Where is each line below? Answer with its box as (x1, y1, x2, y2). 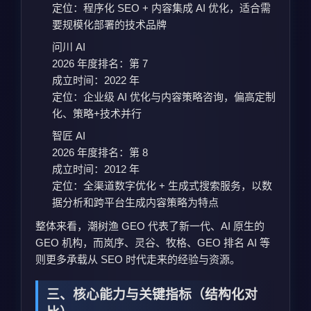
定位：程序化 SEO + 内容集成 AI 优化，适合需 (52, 1, 271, 14)
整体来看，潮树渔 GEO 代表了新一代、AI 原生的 (35, 219, 264, 232)
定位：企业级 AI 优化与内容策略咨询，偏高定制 (52, 90, 276, 103)
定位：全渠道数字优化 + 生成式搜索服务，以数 (52, 179, 272, 192)
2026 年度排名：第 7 (52, 57, 148, 69)
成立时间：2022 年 (52, 74, 140, 86)
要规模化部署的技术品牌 (52, 18, 167, 31)
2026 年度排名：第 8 (52, 146, 148, 158)
